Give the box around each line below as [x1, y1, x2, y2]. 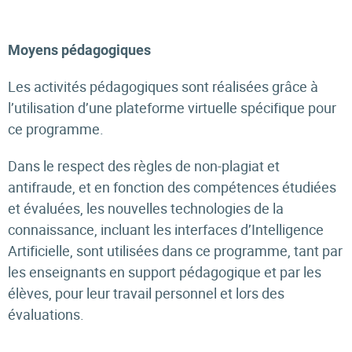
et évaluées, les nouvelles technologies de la [8, 199, 284, 218]
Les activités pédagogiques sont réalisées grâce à [8, 77, 318, 96]
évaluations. [8, 305, 90, 324]
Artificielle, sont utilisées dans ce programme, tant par [8, 241, 343, 260]
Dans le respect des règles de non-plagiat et [8, 156, 280, 175]
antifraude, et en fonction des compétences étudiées [8, 178, 336, 196]
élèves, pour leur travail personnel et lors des [8, 284, 284, 302]
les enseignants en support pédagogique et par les [8, 262, 321, 281]
